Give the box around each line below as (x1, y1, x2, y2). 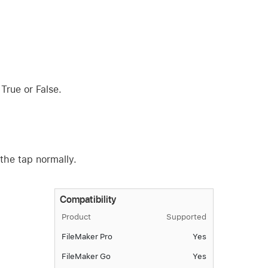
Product (61, 212, 91, 222)
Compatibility (59, 193, 117, 205)
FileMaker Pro (61, 232, 113, 242)
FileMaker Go (61, 251, 111, 261)
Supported (166, 212, 206, 222)
